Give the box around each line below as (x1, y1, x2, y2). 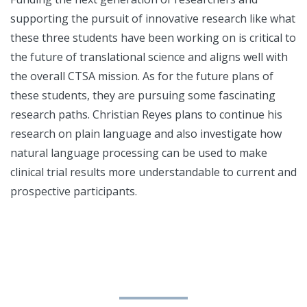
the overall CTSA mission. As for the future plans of (10, 69, 273, 84)
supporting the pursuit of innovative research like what (10, 11, 295, 27)
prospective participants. (10, 184, 137, 199)
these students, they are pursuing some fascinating (10, 88, 275, 103)
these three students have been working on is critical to (10, 30, 296, 46)
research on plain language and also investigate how (10, 126, 282, 142)
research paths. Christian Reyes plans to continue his (10, 107, 282, 123)
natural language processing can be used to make (10, 145, 267, 161)
